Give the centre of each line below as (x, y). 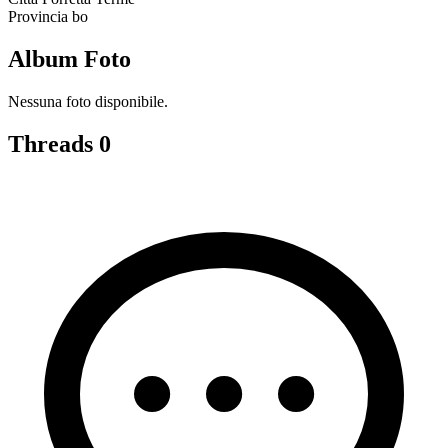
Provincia (38, 17)
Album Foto (69, 59)
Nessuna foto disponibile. (88, 101)
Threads (53, 143)
